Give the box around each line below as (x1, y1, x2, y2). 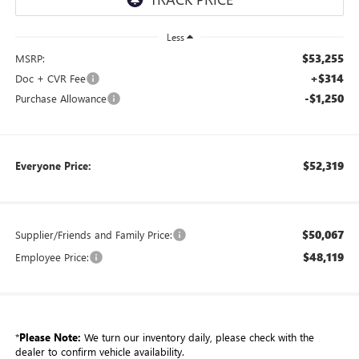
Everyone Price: (14, 158, 91, 172)
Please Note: (18, 329, 81, 344)
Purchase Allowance (14, 91, 107, 105)
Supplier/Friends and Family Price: (14, 227, 172, 241)
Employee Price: (14, 249, 89, 264)
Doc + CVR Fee (14, 71, 86, 85)
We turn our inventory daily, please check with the (80, 329, 314, 344)
